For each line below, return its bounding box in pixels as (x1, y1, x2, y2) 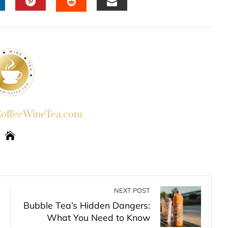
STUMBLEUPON (71, 14, 148, 27)
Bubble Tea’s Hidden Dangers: (23, 199, 150, 211)
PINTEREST (30, 13, 84, 26)
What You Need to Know (47, 212, 150, 223)
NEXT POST (114, 186, 150, 194)
